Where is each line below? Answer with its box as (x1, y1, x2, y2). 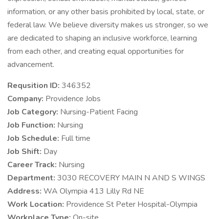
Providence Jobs (45, 93, 101, 104)
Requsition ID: (7, 80, 62, 91)
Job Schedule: (7, 133, 61, 144)
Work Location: (7, 199, 66, 210)
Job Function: (7, 120, 57, 131)
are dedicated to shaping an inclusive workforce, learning (7, 33, 197, 44)
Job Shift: (7, 146, 44, 157)
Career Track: (7, 159, 59, 170)
